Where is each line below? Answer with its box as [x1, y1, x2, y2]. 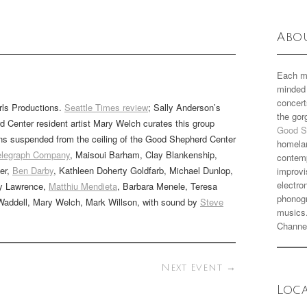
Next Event [161, 262, 226, 273]
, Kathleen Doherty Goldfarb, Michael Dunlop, [53, 164, 233, 177]
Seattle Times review [64, 101, 148, 114]
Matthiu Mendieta [49, 180, 117, 193]
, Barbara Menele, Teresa [117, 180, 217, 193]
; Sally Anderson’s [148, 101, 221, 114]
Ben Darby [12, 164, 53, 177]
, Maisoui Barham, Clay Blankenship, [70, 148, 217, 161]
